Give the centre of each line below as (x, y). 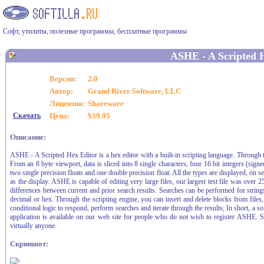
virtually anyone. (33, 226)
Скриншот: (29, 244)
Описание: (28, 137)
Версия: (63, 79)
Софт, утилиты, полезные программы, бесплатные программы (95, 31)
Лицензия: (67, 103)
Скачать (27, 115)
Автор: (61, 91)
